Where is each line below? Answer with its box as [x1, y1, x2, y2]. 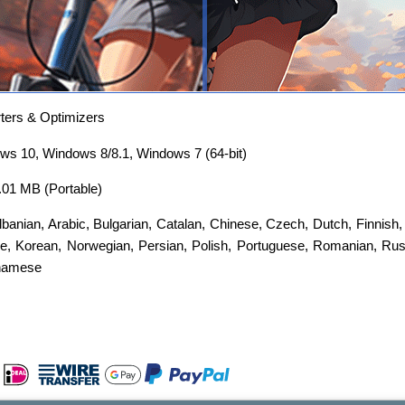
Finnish [355, 216, 399, 232]
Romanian [312, 238, 373, 254]
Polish [192, 238, 229, 254]
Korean [15, 238, 59, 254]
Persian [137, 238, 184, 254]
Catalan [155, 216, 202, 232]
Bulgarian [93, 216, 149, 232]
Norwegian [66, 238, 130, 254]
